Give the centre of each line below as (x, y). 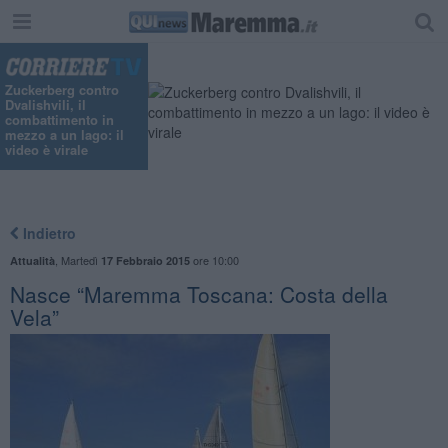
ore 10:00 (214, 259)
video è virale (46, 150)
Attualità (32, 260)
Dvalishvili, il (45, 105)
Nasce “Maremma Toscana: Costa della (198, 293)
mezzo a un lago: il (64, 135)
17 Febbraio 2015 (145, 260)
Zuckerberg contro (62, 90)
